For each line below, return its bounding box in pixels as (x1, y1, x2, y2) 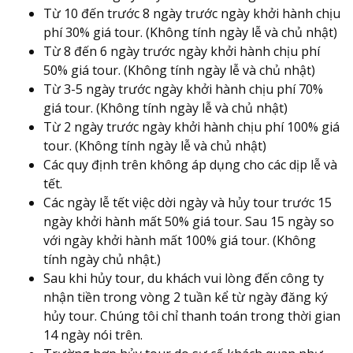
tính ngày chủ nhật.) (43, 250, 161, 268)
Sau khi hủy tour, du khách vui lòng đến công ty (43, 269, 324, 287)
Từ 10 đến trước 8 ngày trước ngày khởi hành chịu (43, 4, 340, 22)
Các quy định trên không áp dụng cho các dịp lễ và (43, 155, 337, 173)
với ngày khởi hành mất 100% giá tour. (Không (43, 231, 316, 249)
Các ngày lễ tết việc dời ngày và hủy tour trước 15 (43, 193, 332, 211)
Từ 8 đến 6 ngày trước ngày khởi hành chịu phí (43, 42, 320, 60)
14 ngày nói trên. (43, 325, 146, 344)
